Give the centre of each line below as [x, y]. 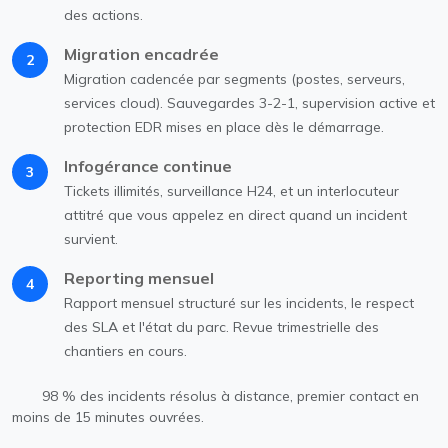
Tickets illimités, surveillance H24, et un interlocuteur [231, 190]
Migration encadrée [141, 53]
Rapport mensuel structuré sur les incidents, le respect [239, 302]
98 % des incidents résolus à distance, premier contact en [228, 395]
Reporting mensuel [139, 277]
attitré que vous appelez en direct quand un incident [235, 214]
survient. [91, 238]
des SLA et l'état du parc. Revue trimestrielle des [221, 326]
